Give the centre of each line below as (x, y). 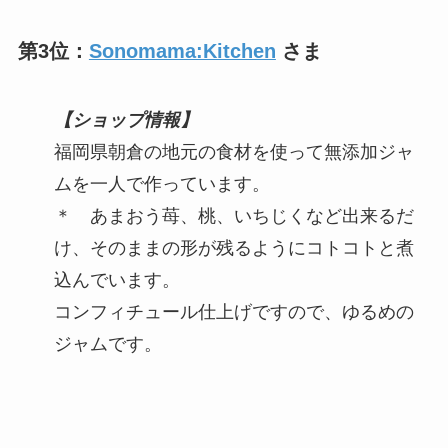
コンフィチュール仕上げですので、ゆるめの (233, 312)
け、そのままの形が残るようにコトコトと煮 (233, 248)
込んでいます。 (116, 280)
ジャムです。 (107, 344)
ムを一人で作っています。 (161, 184)
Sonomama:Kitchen (182, 50)
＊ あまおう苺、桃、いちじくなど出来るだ (233, 216)
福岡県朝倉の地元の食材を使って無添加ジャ (233, 152)
